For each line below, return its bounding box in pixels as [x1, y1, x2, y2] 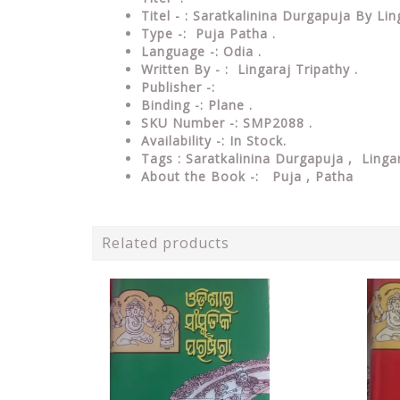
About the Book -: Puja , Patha [141, 167, 358, 185]
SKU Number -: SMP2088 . [141, 113, 317, 131]
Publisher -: [141, 78, 220, 96]
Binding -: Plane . [141, 96, 257, 113]
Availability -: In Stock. [141, 131, 287, 149]
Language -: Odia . [141, 42, 262, 60]
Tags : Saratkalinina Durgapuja [141, 149, 344, 167]
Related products [102, 232, 229, 253]
